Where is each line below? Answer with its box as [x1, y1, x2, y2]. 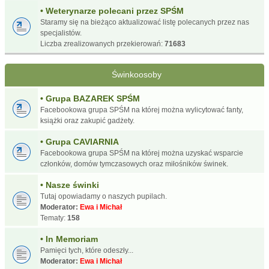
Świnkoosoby [112, 69, 162, 79]
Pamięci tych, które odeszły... [40, 246, 133, 255]
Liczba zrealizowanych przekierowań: [40, 39, 165, 48]
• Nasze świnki [40, 180, 99, 190]
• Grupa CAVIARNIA [40, 136, 119, 147]
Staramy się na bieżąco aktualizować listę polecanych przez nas [40, 17, 249, 26]
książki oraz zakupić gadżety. [40, 116, 134, 125]
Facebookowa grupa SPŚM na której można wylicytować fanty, [40, 105, 243, 114]
